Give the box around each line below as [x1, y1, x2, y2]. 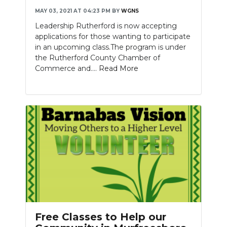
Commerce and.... [35, 63, 99, 73]
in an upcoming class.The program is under [35, 42, 186, 52]
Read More [99, 63, 138, 73]
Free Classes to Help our [35, 211, 166, 223]
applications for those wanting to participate [35, 31, 191, 41]
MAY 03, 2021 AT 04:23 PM [35, 7, 110, 14]
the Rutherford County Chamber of [35, 53, 160, 62]
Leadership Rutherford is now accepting [35, 21, 177, 30]
